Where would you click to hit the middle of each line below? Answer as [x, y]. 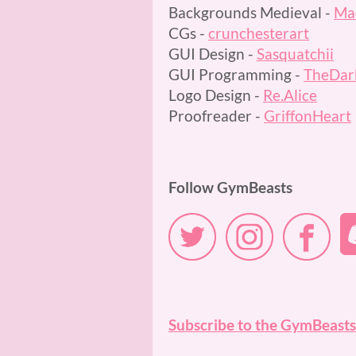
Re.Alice [290, 95]
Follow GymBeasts [230, 187]
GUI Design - [213, 54]
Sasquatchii [295, 54]
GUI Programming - [236, 74]
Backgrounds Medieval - [251, 12]
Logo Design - [216, 95]
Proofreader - [216, 116]
